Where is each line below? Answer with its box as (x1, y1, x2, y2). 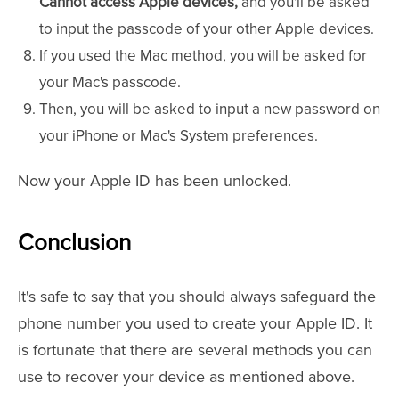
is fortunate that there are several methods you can (18, 340, 372, 361)
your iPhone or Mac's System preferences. (39, 126, 318, 146)
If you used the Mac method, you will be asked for (39, 46, 367, 66)
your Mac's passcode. (39, 73, 181, 93)
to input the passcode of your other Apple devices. (39, 20, 374, 39)
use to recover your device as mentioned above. (18, 367, 354, 387)
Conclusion (18, 229, 131, 258)
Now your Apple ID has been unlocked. (18, 171, 291, 191)
